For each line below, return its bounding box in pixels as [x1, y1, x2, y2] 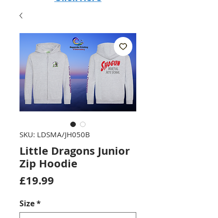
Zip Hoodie [19, 156, 77, 171]
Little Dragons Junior [19, 143, 130, 158]
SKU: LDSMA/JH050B [19, 129, 90, 139]
